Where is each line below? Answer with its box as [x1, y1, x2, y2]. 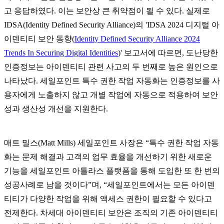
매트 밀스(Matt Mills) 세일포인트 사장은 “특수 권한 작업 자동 [4, 138, 219, 147]
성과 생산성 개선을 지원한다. [4, 104, 108, 113]
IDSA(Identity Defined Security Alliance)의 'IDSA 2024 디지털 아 [4, 20, 219, 29]
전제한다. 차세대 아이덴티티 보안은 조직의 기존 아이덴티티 [4, 208, 218, 217]
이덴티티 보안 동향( [4, 34, 74, 43]
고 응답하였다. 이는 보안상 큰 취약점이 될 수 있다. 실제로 [4, 6, 210, 15]
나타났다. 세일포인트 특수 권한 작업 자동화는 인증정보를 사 [4, 76, 220, 85]
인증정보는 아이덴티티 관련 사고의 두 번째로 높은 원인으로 [4, 62, 218, 71]
